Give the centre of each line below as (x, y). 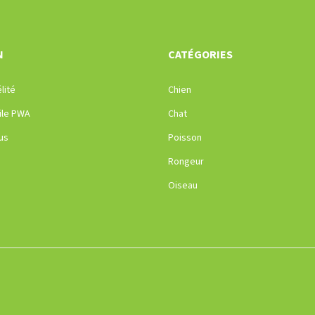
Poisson (185, 138)
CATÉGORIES (200, 55)
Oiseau (183, 186)
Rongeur (186, 162)
